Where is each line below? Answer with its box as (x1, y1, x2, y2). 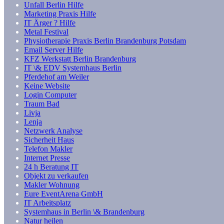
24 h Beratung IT (24, 162, 78, 171)
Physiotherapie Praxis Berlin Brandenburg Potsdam (24, 36, 186, 45)
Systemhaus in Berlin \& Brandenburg (24, 207, 144, 216)
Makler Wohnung (24, 180, 79, 189)
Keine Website (24, 81, 70, 90)
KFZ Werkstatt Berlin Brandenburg (24, 54, 136, 63)
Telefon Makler (24, 144, 72, 153)
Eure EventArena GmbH (24, 189, 103, 198)
